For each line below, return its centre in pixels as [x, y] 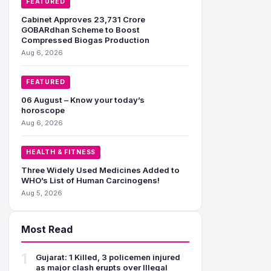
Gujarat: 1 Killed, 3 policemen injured [108, 257]
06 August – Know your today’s [83, 100]
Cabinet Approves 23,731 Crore [83, 19]
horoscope [43, 110]
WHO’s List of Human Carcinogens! [90, 180]
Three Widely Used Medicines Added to [100, 170]
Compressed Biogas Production [85, 40]
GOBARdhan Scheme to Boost [80, 30]
